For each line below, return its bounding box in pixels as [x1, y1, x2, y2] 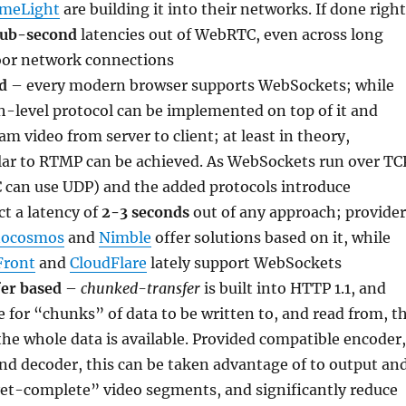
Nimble [98, 227, 151, 246]
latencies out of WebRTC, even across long [76, 24, 383, 43]
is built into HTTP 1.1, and [199, 278, 386, 297]
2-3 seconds [101, 202, 189, 221]
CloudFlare [69, 253, 147, 272]
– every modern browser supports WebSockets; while [6, 75, 394, 94]
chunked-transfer [80, 278, 200, 297]
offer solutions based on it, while [150, 227, 391, 246]
